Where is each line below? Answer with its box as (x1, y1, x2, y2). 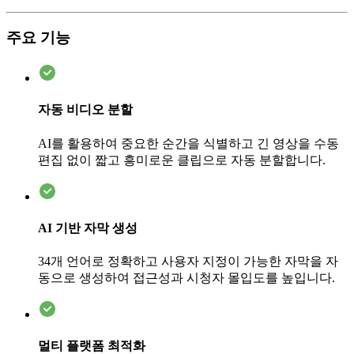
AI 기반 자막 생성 (38, 220, 137, 235)
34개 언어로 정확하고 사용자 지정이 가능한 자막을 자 (38, 254, 338, 269)
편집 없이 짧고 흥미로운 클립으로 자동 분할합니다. (38, 153, 326, 167)
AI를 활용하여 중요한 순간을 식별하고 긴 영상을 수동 (38, 136, 339, 150)
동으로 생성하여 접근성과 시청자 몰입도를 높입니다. (38, 271, 335, 285)
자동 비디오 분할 (38, 103, 133, 117)
